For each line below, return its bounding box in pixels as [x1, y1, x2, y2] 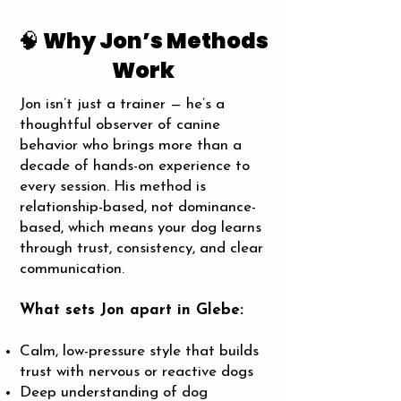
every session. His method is [20, 179, 206, 194]
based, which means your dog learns [20, 220, 261, 235]
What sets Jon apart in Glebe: [20, 303, 243, 318]
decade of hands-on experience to [20, 158, 250, 174]
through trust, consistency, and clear [20, 241, 263, 256]
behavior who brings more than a [20, 138, 242, 153]
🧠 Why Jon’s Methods [18, 26, 269, 55]
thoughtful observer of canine [20, 117, 220, 132]
